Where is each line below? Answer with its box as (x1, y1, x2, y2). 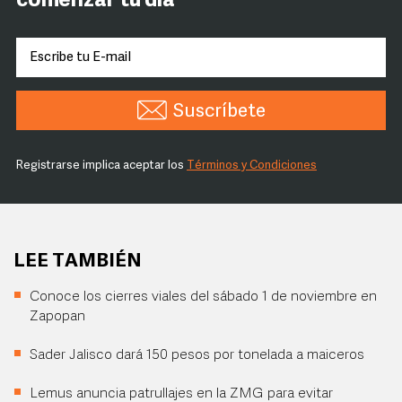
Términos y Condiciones (187, 160, 317, 171)
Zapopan (30, 310, 85, 324)
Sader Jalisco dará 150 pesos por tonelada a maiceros (30, 348, 364, 363)
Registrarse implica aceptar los (16, 160, 187, 171)
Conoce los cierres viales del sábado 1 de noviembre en (30, 290, 377, 304)
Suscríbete (172, 102, 266, 121)
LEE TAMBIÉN (13, 252, 142, 271)
